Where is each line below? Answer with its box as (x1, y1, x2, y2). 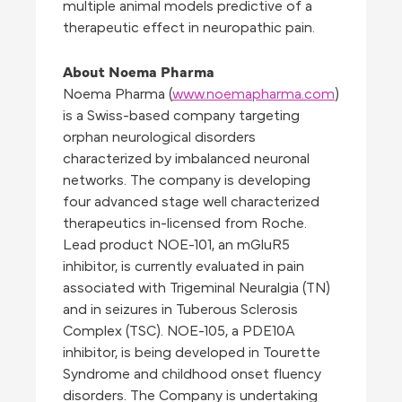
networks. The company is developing (63, 173, 310, 188)
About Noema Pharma (63, 61, 214, 82)
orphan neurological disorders (63, 130, 256, 145)
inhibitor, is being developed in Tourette (63, 345, 320, 361)
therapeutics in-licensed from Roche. (63, 216, 307, 232)
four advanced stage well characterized (63, 195, 319, 210)
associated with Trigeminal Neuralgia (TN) (63, 281, 330, 296)
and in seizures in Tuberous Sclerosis (63, 302, 298, 318)
